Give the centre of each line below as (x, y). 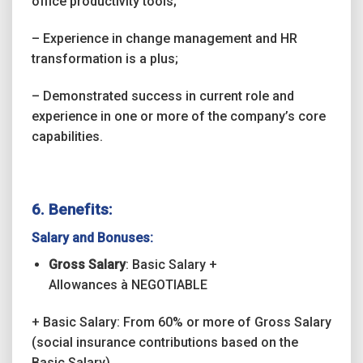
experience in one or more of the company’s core (179, 116)
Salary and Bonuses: (92, 237)
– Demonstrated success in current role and (163, 96)
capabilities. (67, 136)
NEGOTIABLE (167, 284)
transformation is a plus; (105, 58)
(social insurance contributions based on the (165, 342)
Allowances (84, 284)
